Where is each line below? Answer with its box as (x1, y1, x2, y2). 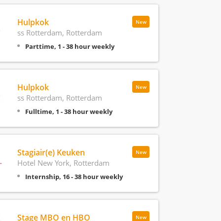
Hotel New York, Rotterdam (17, 157, 110, 168)
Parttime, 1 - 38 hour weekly (25, 41, 114, 51)
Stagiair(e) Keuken (17, 147, 85, 158)
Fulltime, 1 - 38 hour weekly (25, 107, 112, 116)
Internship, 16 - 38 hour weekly (25, 172, 123, 181)
